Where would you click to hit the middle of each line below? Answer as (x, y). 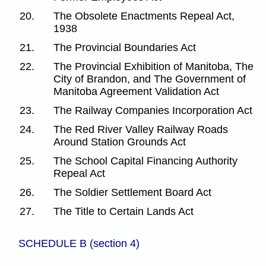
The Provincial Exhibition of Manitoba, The (154, 66)
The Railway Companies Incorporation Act (153, 110)
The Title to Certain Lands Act (124, 211)
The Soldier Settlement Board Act (133, 192)
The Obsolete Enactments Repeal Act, (144, 16)
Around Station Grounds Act (120, 142)
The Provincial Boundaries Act (125, 47)
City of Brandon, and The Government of (150, 79)
